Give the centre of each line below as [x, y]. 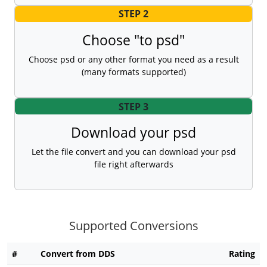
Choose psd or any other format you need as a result [133, 60]
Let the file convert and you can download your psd [133, 152]
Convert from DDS [78, 254]
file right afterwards [133, 164]
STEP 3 [133, 106]
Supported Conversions [133, 226]
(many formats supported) [133, 72]
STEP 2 [133, 14]
